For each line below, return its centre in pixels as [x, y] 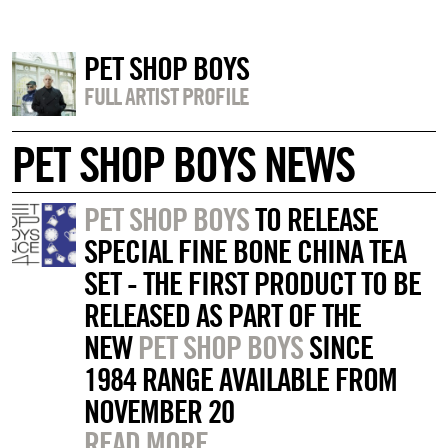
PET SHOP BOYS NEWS [183, 164]
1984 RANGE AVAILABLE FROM [240, 379]
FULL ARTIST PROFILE [166, 96]
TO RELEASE [313, 219]
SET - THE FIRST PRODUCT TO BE [252, 283]
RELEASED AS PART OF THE [222, 315]
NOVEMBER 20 [158, 411]
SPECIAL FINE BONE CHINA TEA [244, 251]
